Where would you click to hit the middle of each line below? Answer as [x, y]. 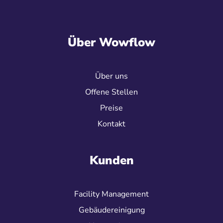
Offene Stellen [111, 92]
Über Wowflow [111, 42]
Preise [111, 108]
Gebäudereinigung [111, 210]
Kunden [111, 160]
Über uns [111, 76]
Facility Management [111, 194]
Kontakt [111, 124]
